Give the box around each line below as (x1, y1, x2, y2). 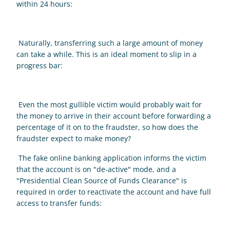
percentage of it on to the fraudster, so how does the (16, 122, 198, 132)
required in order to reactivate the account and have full (16, 187, 211, 197)
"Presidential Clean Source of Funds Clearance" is (16, 176, 187, 185)
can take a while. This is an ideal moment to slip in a (16, 49, 197, 59)
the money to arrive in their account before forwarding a (16, 111, 211, 121)
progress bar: (16, 61, 65, 70)
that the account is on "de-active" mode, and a (16, 164, 176, 174)
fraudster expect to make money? (16, 133, 133, 143)
